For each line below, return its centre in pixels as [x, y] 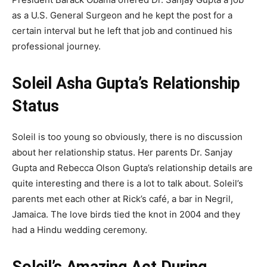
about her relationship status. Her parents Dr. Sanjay [122, 153]
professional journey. [58, 46]
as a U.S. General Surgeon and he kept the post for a [122, 15]
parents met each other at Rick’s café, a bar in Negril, [122, 199]
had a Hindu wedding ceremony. [81, 230]
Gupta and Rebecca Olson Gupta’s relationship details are [132, 168]
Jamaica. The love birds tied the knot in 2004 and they [126, 215]
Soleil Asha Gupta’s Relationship [126, 84]
